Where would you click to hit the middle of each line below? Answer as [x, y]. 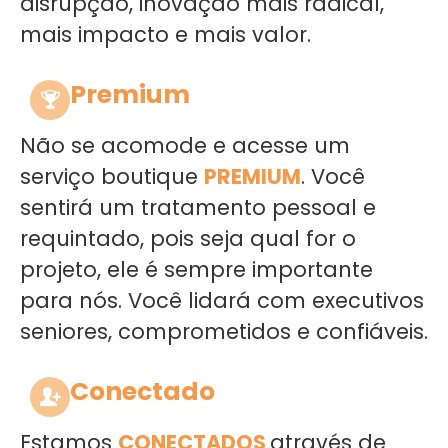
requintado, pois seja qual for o [188, 238]
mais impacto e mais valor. [165, 34]
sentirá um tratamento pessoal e [198, 207]
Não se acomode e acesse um [185, 145]
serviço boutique [112, 176]
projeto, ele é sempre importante [196, 269]
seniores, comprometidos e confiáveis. [224, 331]
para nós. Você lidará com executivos [222, 300]
